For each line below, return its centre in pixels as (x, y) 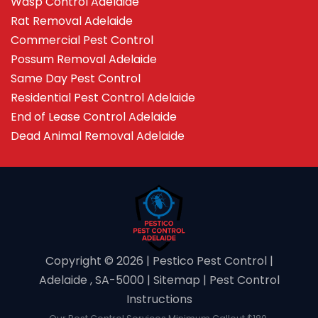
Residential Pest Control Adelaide (103, 98)
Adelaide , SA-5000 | (96, 280)
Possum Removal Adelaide (84, 59)
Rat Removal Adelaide (72, 21)
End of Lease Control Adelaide (94, 117)
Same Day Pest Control (76, 78)
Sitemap (176, 280)
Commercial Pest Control (82, 40)
